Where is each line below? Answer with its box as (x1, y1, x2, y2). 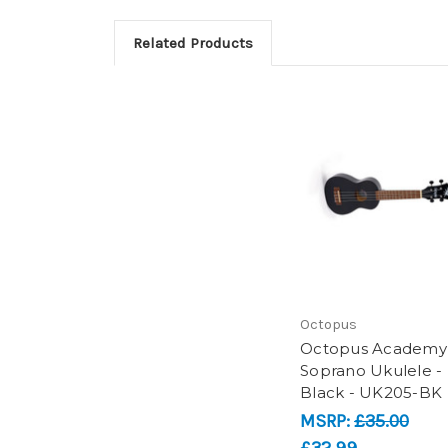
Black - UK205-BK (300, 382, 442, 402)
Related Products (132, 34, 253, 53)
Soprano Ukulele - (300, 360, 443, 380)
